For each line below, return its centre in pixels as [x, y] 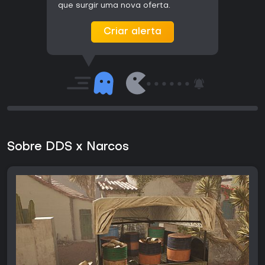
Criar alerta [132, 32]
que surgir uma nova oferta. [114, 6]
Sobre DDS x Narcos [68, 148]
